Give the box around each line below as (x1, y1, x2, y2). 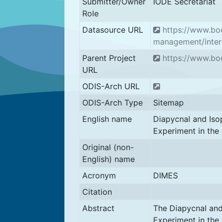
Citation (82, 186, 112, 197)
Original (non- (82, 142, 134, 152)
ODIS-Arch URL (82, 81, 140, 91)
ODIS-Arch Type (82, 97, 143, 108)
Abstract (82, 203, 114, 213)
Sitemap (153, 97, 184, 108)
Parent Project (82, 53, 136, 63)
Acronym (82, 170, 116, 180)
